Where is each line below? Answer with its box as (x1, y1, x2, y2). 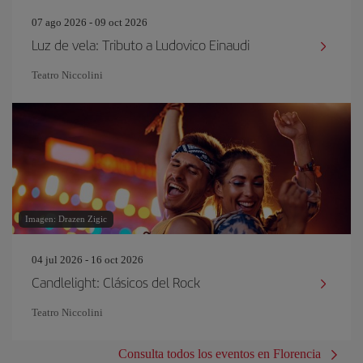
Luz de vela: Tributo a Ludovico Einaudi (32, 35, 250, 54)
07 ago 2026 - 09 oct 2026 (32, 16, 147, 28)
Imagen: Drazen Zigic (25, 214, 107, 224)
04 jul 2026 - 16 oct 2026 (32, 254, 143, 266)
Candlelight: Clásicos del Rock (32, 272, 200, 292)
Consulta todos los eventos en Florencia (118, 347, 321, 361)
